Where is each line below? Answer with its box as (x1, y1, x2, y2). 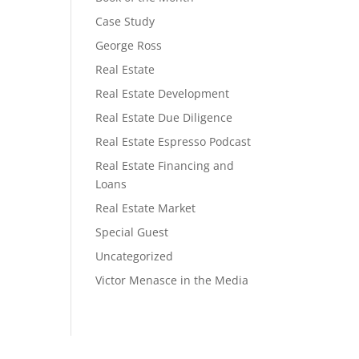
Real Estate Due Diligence (95, 109, 233, 125)
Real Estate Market (95, 200, 196, 216)
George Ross (95, 37, 163, 53)
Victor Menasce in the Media (95, 272, 249, 288)
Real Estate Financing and (95, 157, 235, 173)
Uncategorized (95, 248, 174, 264)
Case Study (95, 13, 155, 29)
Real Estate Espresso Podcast (95, 133, 252, 149)
